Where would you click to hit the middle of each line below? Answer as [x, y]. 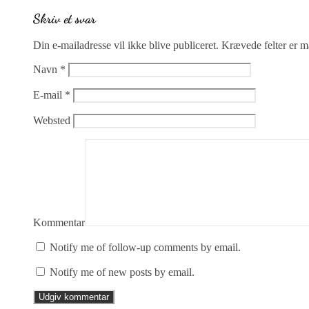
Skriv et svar [64, 19]
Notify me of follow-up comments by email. [145, 248]
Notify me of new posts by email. [122, 272]
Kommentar [59, 223]
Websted [52, 121]
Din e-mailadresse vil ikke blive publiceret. [126, 46]
